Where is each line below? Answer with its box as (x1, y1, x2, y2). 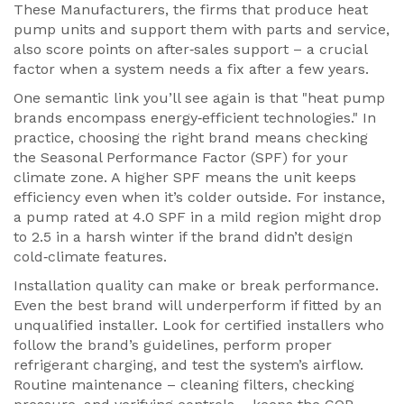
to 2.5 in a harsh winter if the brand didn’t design (14, 228, 353, 245)
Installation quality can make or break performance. (14, 277, 379, 294)
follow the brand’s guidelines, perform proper (14, 336, 332, 353)
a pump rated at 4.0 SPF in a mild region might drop (14, 208, 381, 225)
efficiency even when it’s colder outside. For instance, (14, 188, 385, 206)
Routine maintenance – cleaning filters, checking (14, 376, 354, 393)
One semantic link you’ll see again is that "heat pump (14, 89, 385, 106)
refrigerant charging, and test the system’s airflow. (14, 356, 363, 373)
